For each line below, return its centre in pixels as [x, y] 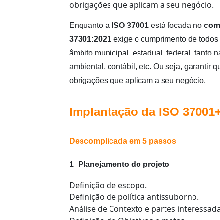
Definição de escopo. [108, 185]
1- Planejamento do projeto [119, 165]
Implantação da [114, 112]
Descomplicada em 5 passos [123, 141]
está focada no [176, 26]
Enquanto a [90, 26]
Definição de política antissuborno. [134, 197]
